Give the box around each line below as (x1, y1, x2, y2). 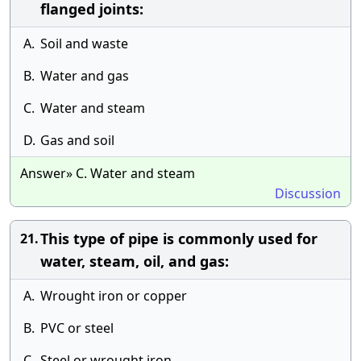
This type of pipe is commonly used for (40, 229, 317, 248)
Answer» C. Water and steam (20, 164, 195, 182)
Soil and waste (40, 35, 128, 52)
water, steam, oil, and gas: (40, 251, 229, 271)
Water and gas (40, 67, 129, 85)
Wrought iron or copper (40, 287, 187, 305)
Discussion (275, 185, 341, 202)
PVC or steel (40, 319, 114, 337)
